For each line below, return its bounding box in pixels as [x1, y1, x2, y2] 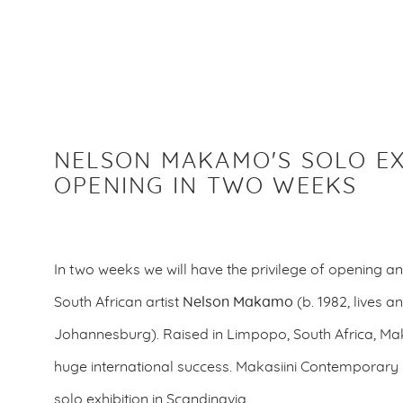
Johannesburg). [54, 327, 163, 342]
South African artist [54, 295, 183, 309]
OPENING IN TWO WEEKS [54, 175, 358, 198]
